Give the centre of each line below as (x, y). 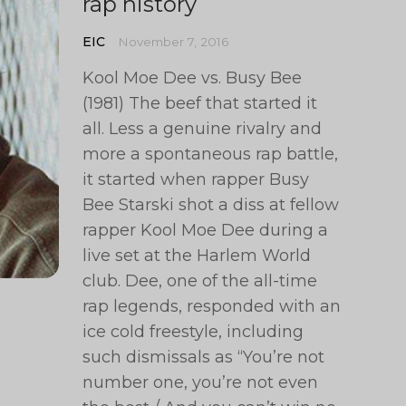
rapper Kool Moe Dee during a (206, 230)
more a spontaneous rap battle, (211, 154)
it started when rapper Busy (196, 179)
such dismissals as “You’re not (204, 357)
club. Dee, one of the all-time (200, 281)
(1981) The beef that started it (200, 103)
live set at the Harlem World (197, 256)
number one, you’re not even (201, 382)
